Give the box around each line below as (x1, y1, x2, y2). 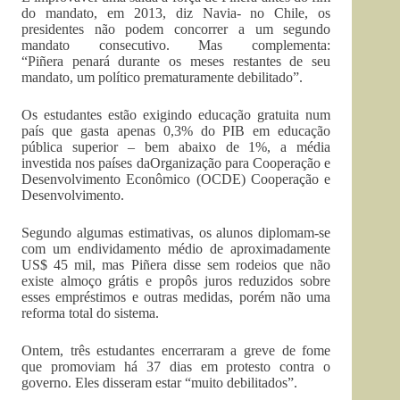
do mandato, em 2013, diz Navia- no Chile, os (21, 5, 331, 21)
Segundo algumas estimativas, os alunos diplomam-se (21, 225, 331, 240)
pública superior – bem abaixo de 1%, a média (21, 139, 331, 154)
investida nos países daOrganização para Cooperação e (21, 155, 331, 171)
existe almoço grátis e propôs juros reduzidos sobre (21, 273, 331, 288)
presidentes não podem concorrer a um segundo (21, 21, 331, 37)
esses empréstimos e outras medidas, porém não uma (21, 289, 331, 304)
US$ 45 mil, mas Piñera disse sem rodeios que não (21, 257, 331, 272)
